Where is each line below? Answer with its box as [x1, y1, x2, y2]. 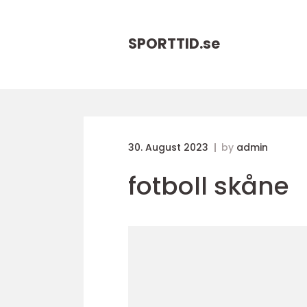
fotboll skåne [128, 169, 289, 204]
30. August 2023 [128, 140, 211, 154]
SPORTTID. [128, 34, 203, 53]
